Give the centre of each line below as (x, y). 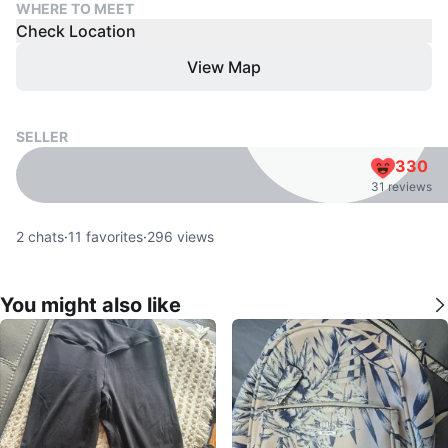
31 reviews (401, 186)
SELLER (42, 136)
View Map (224, 66)
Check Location (76, 30)
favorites (112, 236)
